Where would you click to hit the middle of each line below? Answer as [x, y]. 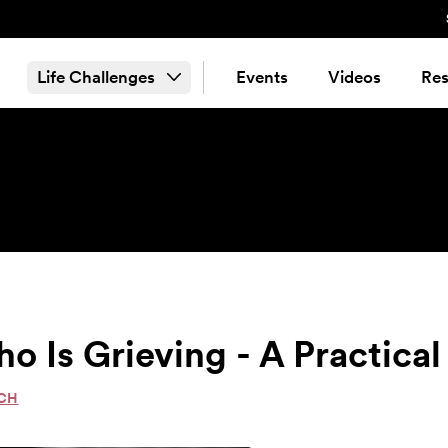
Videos [354, 76]
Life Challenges [96, 76]
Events [261, 76]
